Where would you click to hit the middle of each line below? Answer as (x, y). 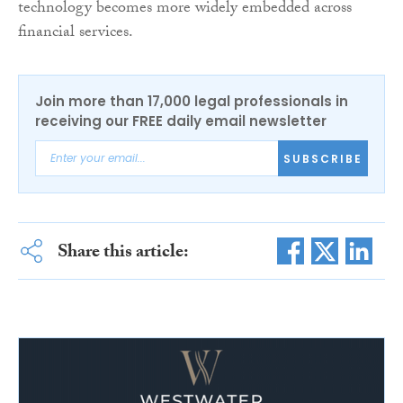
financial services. (76, 34)
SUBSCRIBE (323, 158)
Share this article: (123, 254)
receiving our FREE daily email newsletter (181, 121)
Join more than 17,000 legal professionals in (192, 102)
